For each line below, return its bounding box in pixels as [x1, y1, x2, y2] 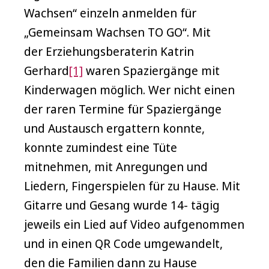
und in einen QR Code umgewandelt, [24, 235, 223, 252]
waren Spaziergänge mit [83, 62, 220, 79]
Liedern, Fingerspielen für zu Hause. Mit [24, 178, 240, 195]
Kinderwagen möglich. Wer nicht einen [24, 82, 235, 98]
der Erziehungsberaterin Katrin [24, 43, 194, 60]
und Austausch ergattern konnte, [24, 120, 205, 137]
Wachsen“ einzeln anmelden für [24, 5, 196, 22]
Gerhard [24, 62, 69, 79]
